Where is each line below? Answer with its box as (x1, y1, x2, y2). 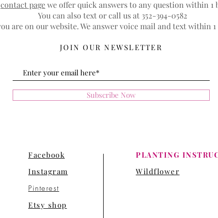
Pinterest (28, 183, 59, 193)
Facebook (28, 149, 65, 160)
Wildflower (136, 166, 180, 176)
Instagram (28, 166, 68, 176)
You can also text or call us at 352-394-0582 (37, 10, 189, 20)
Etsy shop (28, 200, 67, 210)
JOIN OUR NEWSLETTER (60, 42, 163, 52)
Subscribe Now (87, 90, 136, 100)
